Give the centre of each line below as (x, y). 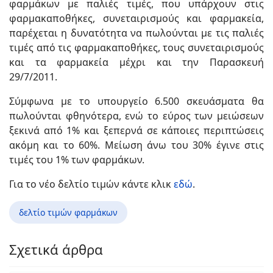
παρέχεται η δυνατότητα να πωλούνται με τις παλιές (136, 33)
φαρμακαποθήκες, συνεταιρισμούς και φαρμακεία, (136, 19)
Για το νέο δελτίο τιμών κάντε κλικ (91, 184)
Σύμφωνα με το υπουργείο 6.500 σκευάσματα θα (136, 101)
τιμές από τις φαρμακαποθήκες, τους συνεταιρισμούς (136, 48)
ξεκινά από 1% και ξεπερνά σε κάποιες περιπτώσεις (136, 131)
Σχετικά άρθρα (56, 250)
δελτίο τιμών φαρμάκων (68, 213)
